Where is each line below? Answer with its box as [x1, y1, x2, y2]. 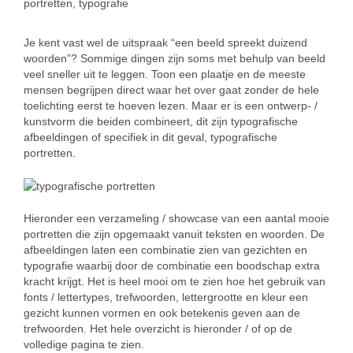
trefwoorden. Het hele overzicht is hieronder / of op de [24, 322, 292, 336]
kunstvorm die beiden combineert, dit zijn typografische [24, 115, 298, 128]
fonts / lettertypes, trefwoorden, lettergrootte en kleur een [24, 291, 308, 304]
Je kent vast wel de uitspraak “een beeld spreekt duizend [24, 36, 307, 49]
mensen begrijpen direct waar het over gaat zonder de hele [24, 84, 319, 96]
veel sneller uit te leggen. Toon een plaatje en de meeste [24, 68, 306, 80]
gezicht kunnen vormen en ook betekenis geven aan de [24, 307, 300, 320]
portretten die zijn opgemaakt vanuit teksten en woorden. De [24, 228, 325, 241]
